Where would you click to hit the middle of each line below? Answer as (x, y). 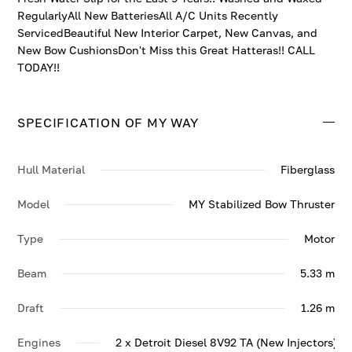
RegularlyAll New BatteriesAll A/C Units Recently (148, 15)
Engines (39, 342)
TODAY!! (39, 67)
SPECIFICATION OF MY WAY (108, 122)
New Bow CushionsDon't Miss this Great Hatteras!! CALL (167, 50)
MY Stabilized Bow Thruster (261, 204)
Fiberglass (307, 169)
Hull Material (51, 169)
